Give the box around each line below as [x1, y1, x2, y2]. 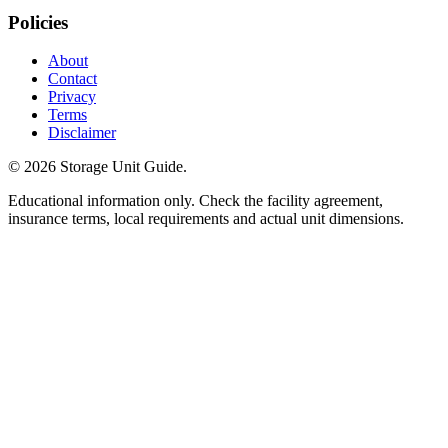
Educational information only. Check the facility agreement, [8, 192, 383, 210]
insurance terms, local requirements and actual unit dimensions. [8, 210, 404, 228]
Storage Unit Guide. [56, 158, 187, 176]
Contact [48, 70, 97, 88]
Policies [8, 11, 68, 33]
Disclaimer [48, 124, 116, 142]
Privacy [48, 88, 96, 106]
